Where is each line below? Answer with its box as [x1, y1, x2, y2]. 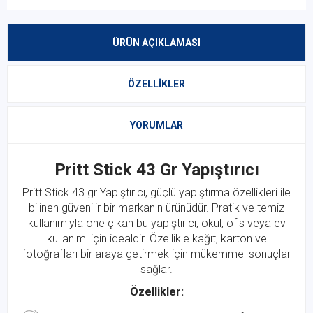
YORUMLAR [130, 119, 183, 131]
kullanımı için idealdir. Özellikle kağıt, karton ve [46, 232, 267, 245]
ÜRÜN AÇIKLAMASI [112, 37, 201, 48]
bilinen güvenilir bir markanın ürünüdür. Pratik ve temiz [29, 201, 284, 214]
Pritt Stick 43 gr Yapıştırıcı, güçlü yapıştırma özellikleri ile [22, 186, 291, 199]
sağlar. [140, 263, 173, 276]
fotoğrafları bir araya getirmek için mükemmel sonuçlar [22, 247, 291, 261]
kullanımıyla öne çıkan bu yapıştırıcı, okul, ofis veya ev [27, 217, 286, 230]
